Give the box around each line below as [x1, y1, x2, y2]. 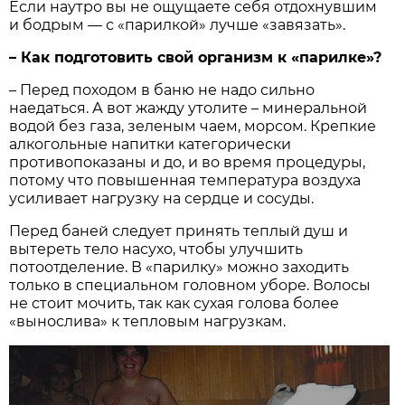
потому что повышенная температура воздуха [9, 172, 362, 190]
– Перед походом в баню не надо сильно [9, 81, 316, 99]
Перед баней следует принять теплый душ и [9, 222, 349, 240]
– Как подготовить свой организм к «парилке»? [9, 49, 382, 67]
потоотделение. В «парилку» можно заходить [9, 259, 350, 277]
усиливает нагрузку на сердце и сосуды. [9, 190, 315, 208]
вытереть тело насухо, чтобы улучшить [9, 240, 304, 259]
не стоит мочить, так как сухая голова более [9, 295, 340, 313]
